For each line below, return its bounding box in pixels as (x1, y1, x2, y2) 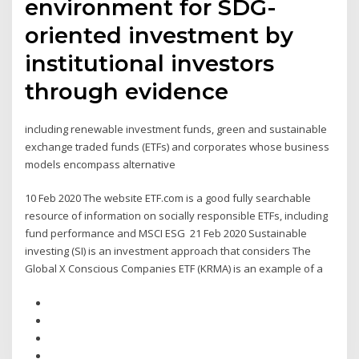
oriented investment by (25, 21, 294, 49)
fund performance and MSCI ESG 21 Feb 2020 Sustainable (25, 226, 308, 241)
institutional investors (25, 49, 275, 77)
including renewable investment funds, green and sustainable (25, 121, 328, 136)
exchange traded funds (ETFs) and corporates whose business (25, 139, 330, 154)
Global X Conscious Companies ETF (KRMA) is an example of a (25, 261, 326, 276)
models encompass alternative (25, 156, 179, 171)
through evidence (25, 77, 236, 105)
